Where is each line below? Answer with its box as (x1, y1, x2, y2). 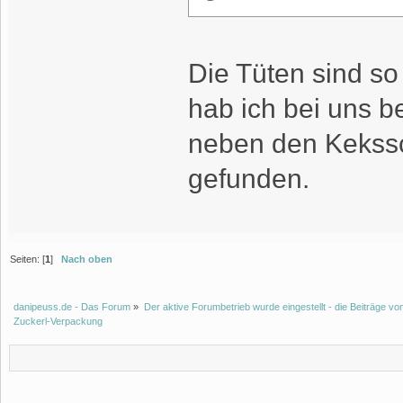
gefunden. (187, 163, 309, 193)
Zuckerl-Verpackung (13, 316, 103, 327)
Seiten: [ (10, 253, 46, 264)
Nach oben (61, 253, 113, 264)
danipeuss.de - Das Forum (13, 301, 131, 313)
